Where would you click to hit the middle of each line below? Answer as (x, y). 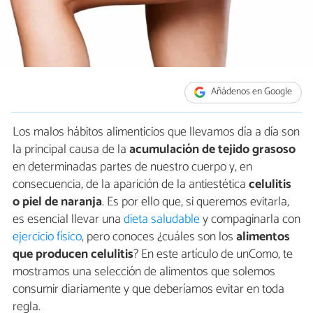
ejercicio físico (47, 236)
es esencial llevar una (68, 219)
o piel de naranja (57, 202)
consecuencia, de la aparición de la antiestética (131, 184)
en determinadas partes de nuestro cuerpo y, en (132, 167)
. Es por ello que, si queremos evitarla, (196, 202)
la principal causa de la (71, 149)
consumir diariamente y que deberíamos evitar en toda (148, 289)
